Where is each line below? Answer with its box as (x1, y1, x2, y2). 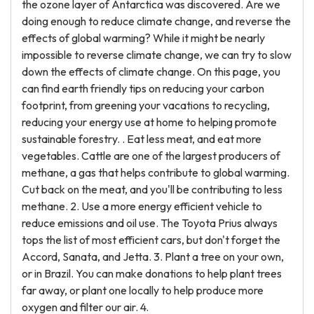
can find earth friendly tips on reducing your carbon (22, 81, 264, 95)
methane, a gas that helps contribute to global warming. (22, 165, 289, 179)
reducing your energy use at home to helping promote (22, 115, 277, 129)
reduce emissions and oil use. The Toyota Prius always (22, 216, 278, 230)
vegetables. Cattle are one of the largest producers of (22, 149, 280, 163)
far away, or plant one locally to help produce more (22, 283, 264, 297)
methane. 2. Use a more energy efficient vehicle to (22, 199, 262, 213)
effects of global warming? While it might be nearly (22, 31, 265, 45)
